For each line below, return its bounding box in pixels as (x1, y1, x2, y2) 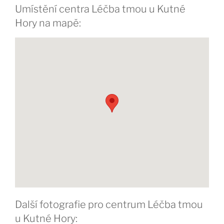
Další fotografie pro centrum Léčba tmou (15, 198, 203, 210)
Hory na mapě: (15, 16, 81, 29)
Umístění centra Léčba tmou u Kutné (15, 2, 185, 15)
